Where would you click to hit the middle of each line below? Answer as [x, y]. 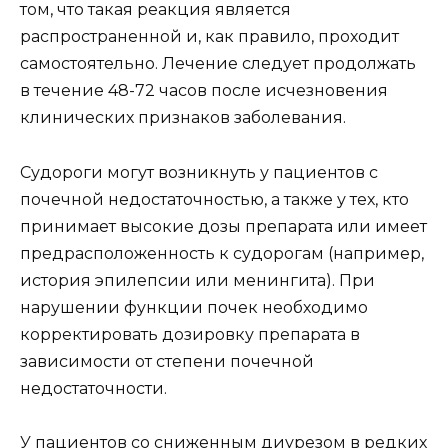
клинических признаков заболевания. [183, 118]
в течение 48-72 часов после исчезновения [204, 91]
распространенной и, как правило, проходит [209, 37]
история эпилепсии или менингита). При [197, 280]
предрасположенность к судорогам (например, [222, 253]
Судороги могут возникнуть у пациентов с [199, 172]
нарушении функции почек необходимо [194, 307]
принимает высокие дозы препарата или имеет [223, 226]
